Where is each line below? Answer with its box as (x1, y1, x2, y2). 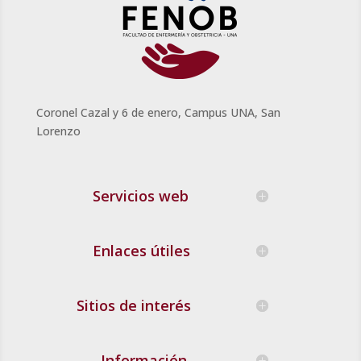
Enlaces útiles (92, 241, 190, 261)
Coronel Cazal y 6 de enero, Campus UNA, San (35, 105, 280, 121)
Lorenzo (35, 123, 81, 139)
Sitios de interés (76, 296, 191, 316)
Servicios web (92, 186, 189, 206)
